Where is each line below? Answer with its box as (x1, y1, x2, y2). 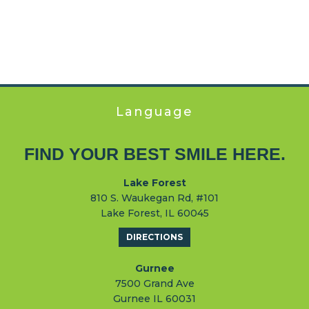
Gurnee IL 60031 (113, 292, 196, 305)
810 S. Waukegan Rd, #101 (90, 191, 219, 204)
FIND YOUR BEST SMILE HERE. (23, 143, 286, 163)
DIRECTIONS (126, 231, 183, 242)
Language (116, 103, 193, 119)
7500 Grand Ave (114, 277, 195, 290)
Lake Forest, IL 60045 (100, 206, 209, 219)
